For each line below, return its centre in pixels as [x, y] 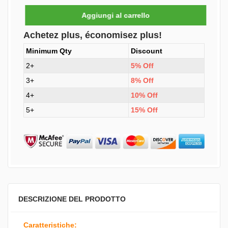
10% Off [144, 95]
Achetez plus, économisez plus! [93, 35]
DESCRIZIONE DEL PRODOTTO [72, 199]
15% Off [144, 110]
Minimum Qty [49, 51]
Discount [147, 51]
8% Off [142, 80]
